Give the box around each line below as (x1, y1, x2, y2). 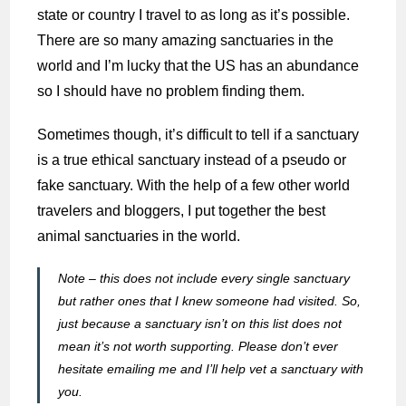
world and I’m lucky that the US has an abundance (37, 58, 360, 74)
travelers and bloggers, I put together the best (37, 203, 326, 219)
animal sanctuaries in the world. (37, 228, 241, 245)
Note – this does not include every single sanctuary (58, 271, 351, 286)
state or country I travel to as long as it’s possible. (37, 7, 351, 24)
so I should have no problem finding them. (37, 83, 305, 100)
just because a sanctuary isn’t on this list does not (58, 316, 343, 332)
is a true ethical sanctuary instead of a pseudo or (37, 152, 347, 169)
